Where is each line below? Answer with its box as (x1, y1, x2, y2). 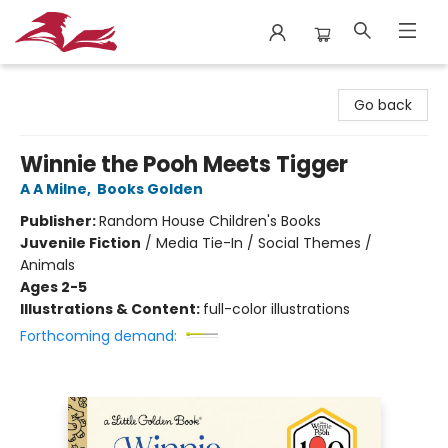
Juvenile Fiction (20, 233, 141, 253)
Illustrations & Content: (20, 299, 203, 319)
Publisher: (20, 211, 99, 231)
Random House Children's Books (99, 211, 321, 231)
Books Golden (97, 179, 203, 199)
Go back (354, 95, 412, 115)
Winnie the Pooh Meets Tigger (20, 149, 348, 180)
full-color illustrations (203, 299, 350, 319)
